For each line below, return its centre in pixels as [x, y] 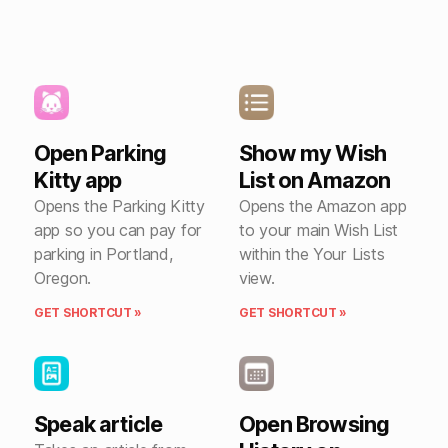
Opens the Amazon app [323, 206]
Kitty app [78, 180]
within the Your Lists [312, 254]
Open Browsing [314, 424]
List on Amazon [315, 180]
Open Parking [100, 153]
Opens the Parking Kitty [119, 206]
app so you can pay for [118, 230]
